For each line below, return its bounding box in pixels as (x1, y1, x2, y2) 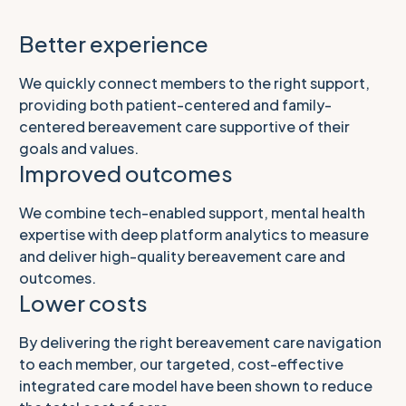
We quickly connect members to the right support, (19, 72, 370, 92)
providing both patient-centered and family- (19, 94, 332, 114)
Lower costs (19, 288, 148, 316)
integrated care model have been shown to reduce (19, 375, 372, 395)
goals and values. (19, 138, 139, 158)
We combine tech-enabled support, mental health (19, 202, 365, 222)
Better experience (19, 29, 208, 57)
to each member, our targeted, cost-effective (19, 353, 343, 373)
